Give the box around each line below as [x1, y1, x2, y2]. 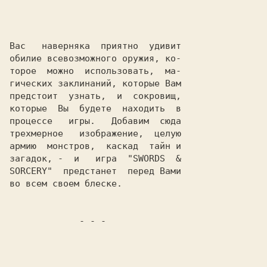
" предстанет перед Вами [47, 166, 181, 176]
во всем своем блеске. [10, 178, 122, 189]
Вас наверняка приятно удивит [10, 41, 181, 51]
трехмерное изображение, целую [10, 128, 181, 139]
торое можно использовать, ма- [10, 66, 181, 76]
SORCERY [10, 166, 47, 176]
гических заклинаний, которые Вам [10, 78, 181, 89]
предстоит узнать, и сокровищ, [10, 91, 181, 101]
